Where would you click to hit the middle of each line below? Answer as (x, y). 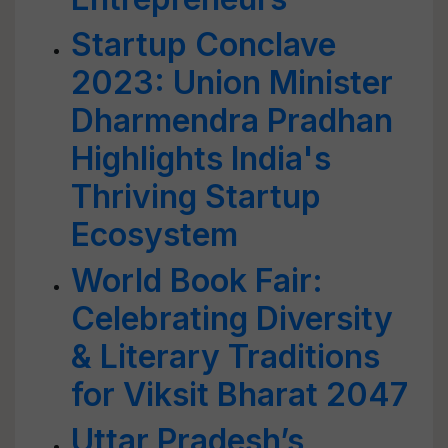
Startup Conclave (203, 44)
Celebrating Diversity (232, 318)
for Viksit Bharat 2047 (239, 394)
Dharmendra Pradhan (232, 120)
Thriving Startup (196, 196)
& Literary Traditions (225, 356)
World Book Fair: (197, 280)
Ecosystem (154, 234)
